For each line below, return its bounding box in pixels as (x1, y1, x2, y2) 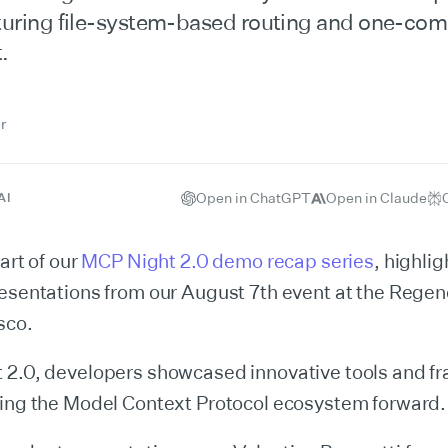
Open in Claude (326, 189, 427, 206)
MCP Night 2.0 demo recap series (81, 249, 375, 273)
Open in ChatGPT (196, 189, 311, 206)
